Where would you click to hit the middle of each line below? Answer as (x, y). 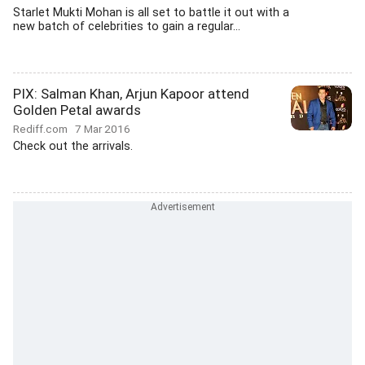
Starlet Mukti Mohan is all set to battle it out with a (151, 13)
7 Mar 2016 (103, 129)
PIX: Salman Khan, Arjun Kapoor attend (131, 94)
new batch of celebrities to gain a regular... (127, 26)
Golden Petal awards (77, 110)
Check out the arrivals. (73, 146)
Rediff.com (44, 129)
